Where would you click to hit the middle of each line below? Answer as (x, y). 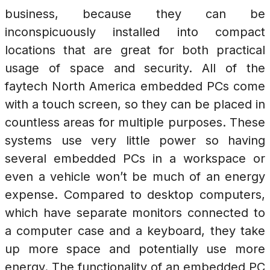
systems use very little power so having (135, 141)
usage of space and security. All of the (135, 68)
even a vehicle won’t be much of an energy (135, 177)
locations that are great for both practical (135, 50)
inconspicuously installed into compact (135, 32)
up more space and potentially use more (135, 249)
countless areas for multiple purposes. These (135, 123)
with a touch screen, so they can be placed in (135, 105)
